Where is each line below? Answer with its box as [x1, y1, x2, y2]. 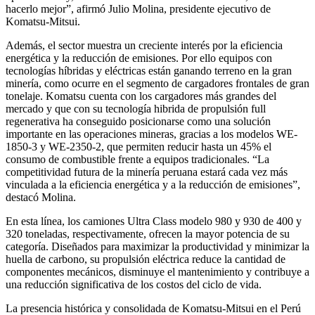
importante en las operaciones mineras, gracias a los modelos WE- [6, 127, 297, 140]
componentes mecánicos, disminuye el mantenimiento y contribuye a [6, 265, 309, 278]
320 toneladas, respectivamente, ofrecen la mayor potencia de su [6, 227, 290, 240]
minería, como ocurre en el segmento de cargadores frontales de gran [6, 77, 309, 89]
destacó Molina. [6, 191, 76, 203]
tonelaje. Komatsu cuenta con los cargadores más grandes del [6, 89, 276, 102]
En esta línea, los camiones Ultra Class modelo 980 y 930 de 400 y [6, 214, 302, 227]
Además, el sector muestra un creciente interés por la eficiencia [6, 39, 283, 51]
